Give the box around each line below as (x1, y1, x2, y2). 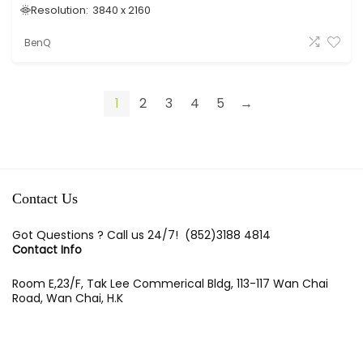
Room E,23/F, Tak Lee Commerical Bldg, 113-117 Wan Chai (12, 275, 328, 292)
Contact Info (12, 242, 82, 258)
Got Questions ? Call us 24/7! (12, 227, 185, 243)
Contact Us (12, 190, 78, 207)
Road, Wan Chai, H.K (12, 290, 123, 306)
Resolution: (31, 3, 88, 17)
